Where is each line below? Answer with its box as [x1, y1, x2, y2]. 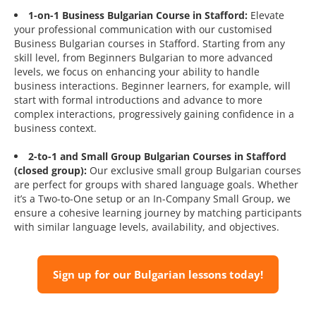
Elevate [248, 8, 284, 23]
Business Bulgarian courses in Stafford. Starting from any [14, 37, 285, 51]
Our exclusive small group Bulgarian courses [87, 164, 301, 178]
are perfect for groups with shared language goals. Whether [14, 178, 298, 192]
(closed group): [14, 164, 87, 178]
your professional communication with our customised [14, 23, 272, 37]
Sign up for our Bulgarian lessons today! [53, 267, 263, 282]
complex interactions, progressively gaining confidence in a [14, 107, 294, 121]
